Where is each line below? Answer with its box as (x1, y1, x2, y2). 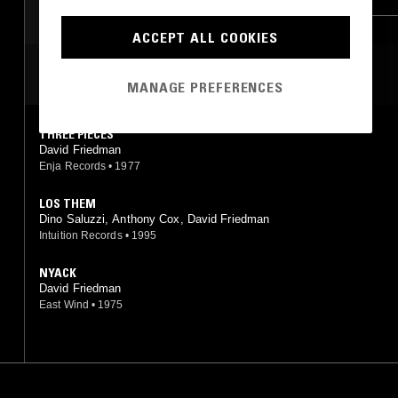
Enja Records (39, 159, 107, 172)
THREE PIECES (39, 125, 114, 142)
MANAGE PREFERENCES (127, 77, 283, 96)
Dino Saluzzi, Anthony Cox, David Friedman (39, 211, 270, 226)
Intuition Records (39, 228, 123, 242)
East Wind (39, 298, 89, 311)
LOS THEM (39, 195, 96, 211)
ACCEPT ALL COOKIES (132, 28, 278, 46)
